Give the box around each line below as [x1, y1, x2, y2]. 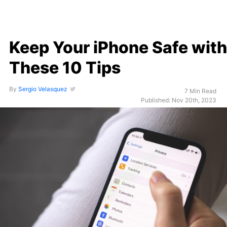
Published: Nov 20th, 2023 [140, 96, 216, 104]
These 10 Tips [9, 58, 121, 78]
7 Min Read [184, 87, 216, 95]
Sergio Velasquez [18, 85, 67, 93]
